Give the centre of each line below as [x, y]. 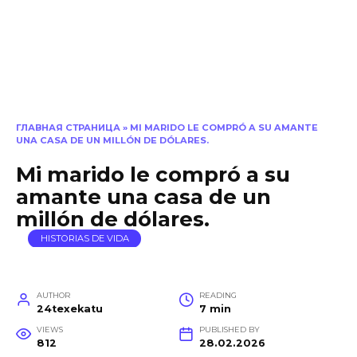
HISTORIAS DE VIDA [84, 238]
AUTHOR [53, 295]
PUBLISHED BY [229, 329]
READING [218, 295]
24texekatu [69, 308]
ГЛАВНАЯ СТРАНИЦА [68, 127]
